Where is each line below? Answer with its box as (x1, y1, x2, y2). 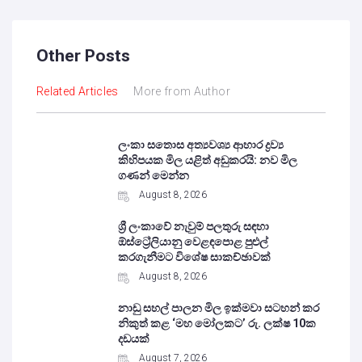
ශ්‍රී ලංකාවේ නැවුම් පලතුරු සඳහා (118, 220, 270, 233)
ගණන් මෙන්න (118, 169, 190, 182)
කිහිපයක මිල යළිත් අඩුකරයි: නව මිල (118, 154, 298, 166)
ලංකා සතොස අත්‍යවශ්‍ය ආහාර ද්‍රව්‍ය (118, 138, 284, 151)
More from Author (133, 85, 230, 98)
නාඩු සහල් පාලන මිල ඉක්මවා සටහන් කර (118, 301, 320, 314)
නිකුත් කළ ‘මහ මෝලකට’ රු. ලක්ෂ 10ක (118, 317, 317, 330)
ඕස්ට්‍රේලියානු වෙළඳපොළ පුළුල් (118, 235, 269, 248)
